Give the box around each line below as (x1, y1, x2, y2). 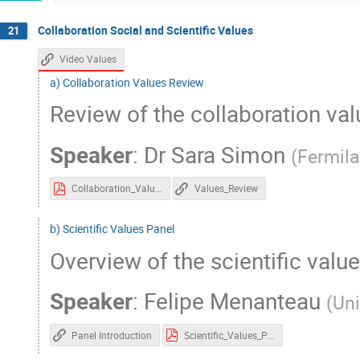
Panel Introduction (72, 329, 153, 342)
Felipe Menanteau (144, 284, 321, 316)
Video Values (59, 53, 117, 66)
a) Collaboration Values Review (50, 74, 204, 90)
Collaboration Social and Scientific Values (38, 22, 253, 38)
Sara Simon (171, 138, 285, 170)
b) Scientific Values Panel (50, 220, 174, 236)
